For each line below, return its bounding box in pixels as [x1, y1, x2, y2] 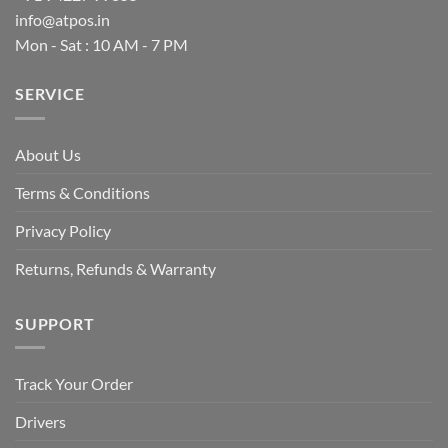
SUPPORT [15, 313, 95, 333]
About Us [15, 144, 81, 164]
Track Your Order [15, 374, 133, 394]
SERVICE [15, 84, 85, 104]
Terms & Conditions [15, 182, 150, 202]
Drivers [15, 412, 66, 432]
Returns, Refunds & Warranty [15, 258, 216, 278]
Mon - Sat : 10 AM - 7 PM [15, 35, 188, 55]
